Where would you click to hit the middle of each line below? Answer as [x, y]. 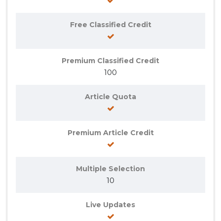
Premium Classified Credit [110, 61]
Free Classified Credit [110, 25]
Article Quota [110, 97]
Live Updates [110, 205]
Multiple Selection [110, 169]
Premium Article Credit [110, 133]
